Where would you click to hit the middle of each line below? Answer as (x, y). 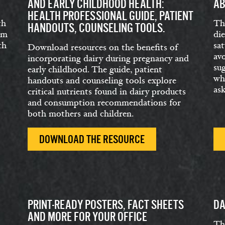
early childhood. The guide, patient (95, 70)
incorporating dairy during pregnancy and (108, 59)
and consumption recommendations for (104, 103)
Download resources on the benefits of (103, 47)
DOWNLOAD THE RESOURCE (92, 139)
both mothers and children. (81, 114)
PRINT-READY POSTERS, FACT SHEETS (106, 205)
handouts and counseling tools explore (102, 81)
